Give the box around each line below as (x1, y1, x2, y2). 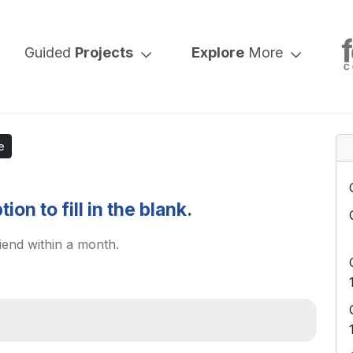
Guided (24, 44, 76, 61)
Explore (191, 44, 245, 61)
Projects (75, 44, 134, 61)
